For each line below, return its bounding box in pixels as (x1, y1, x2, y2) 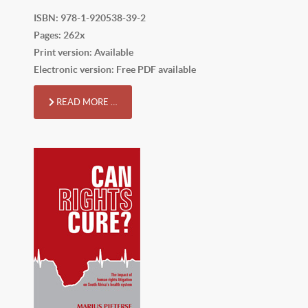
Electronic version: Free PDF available (34, 63, 196, 75)
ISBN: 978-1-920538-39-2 (34, 12, 146, 23)
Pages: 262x (34, 29, 85, 41)
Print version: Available (34, 46, 133, 58)
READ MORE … (54, 96, 117, 107)
